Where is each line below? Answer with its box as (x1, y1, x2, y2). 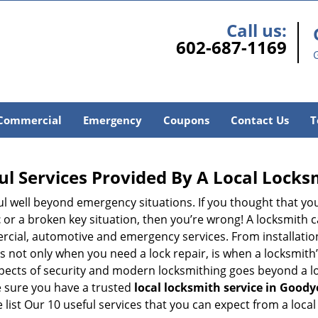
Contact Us (230, 113, 289, 127)
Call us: (226, 18, 287, 42)
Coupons (163, 113, 209, 127)
